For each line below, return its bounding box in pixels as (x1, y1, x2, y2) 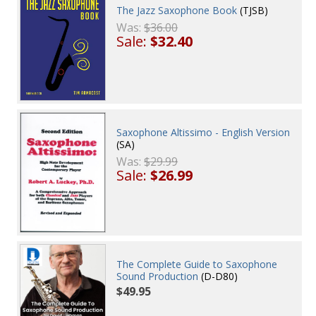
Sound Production (116, 269, 199, 284)
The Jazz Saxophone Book (116, 3, 238, 17)
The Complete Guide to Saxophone (116, 257, 278, 272)
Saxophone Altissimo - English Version (116, 126, 291, 140)
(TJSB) (237, 3, 269, 17)
